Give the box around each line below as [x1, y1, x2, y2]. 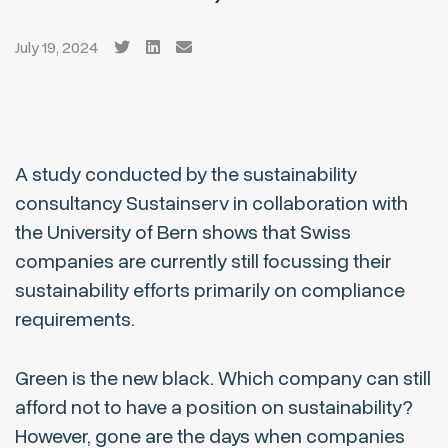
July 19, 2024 [15, 37, 98, 60]
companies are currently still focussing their [15, 248, 392, 276]
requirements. [15, 306, 135, 334]
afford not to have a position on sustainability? [15, 394, 413, 422]
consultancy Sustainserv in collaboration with [15, 190, 408, 218]
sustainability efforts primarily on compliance [15, 277, 405, 305]
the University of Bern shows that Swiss [15, 219, 351, 247]
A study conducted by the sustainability [15, 161, 357, 189]
